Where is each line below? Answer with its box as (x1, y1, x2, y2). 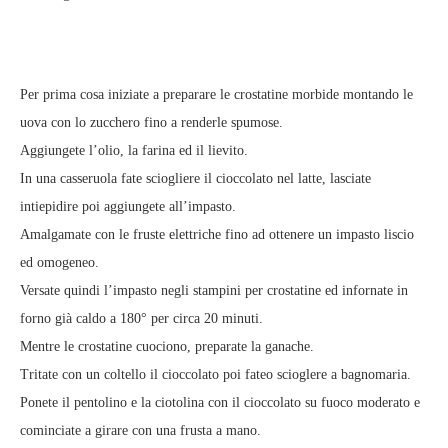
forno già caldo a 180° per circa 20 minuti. (20, 311, 263, 327)
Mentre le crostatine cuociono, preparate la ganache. (20, 339, 314, 355)
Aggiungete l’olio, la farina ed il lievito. (20, 143, 248, 159)
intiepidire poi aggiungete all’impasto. (20, 199, 236, 215)
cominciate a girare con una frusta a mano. (20, 423, 261, 439)
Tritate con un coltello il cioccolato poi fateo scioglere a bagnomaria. (20, 367, 411, 383)
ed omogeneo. (20, 255, 99, 271)
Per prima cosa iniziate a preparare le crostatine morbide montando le (20, 87, 413, 103)
